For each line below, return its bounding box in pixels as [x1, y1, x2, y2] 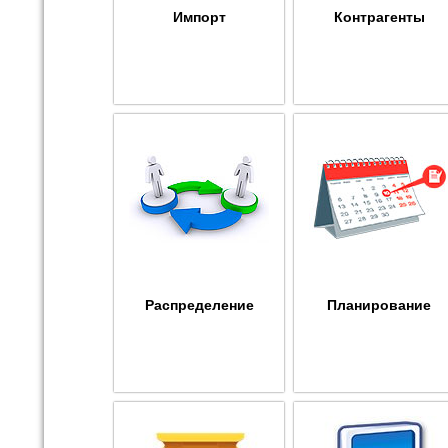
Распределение [144, 296, 254, 313]
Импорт [172, 8, 226, 25]
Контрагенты [333, 8, 425, 25]
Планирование [327, 296, 431, 313]
